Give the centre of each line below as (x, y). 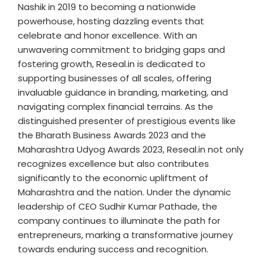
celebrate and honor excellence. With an (107, 35)
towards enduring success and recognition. (113, 249)
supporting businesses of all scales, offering (115, 78)
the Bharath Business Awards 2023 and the (112, 135)
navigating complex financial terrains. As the (115, 107)
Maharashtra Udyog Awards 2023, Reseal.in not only (131, 149)
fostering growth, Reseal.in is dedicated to (112, 64)
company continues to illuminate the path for (119, 221)
